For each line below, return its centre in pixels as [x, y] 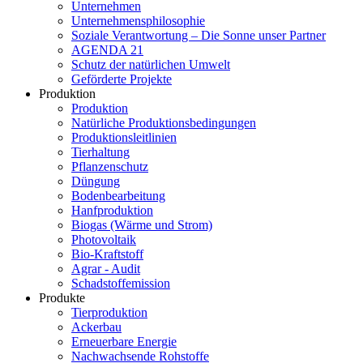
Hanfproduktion [112, 210]
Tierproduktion [109, 312]
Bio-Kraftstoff [107, 254]
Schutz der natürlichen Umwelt [151, 64]
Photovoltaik [104, 239]
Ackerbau [96, 327]
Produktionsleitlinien [124, 137]
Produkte [62, 298]
